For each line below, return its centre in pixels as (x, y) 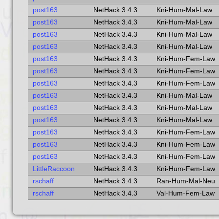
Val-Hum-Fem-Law (185, 193)
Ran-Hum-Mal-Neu (186, 181)
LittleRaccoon (54, 169)
